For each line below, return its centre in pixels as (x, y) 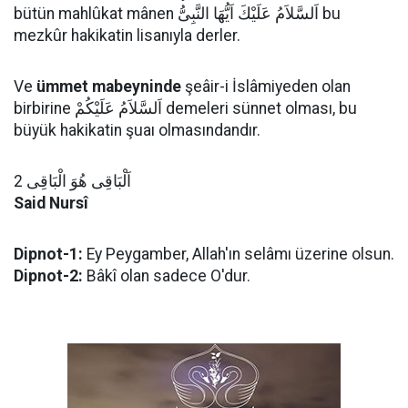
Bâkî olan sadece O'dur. (167, 276)
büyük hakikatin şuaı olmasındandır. (137, 130)
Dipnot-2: (48, 276)
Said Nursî (51, 203)
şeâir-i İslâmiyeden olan (266, 87)
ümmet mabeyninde (109, 87)
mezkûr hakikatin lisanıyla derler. (127, 36)
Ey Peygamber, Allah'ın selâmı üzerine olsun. (239, 254)
